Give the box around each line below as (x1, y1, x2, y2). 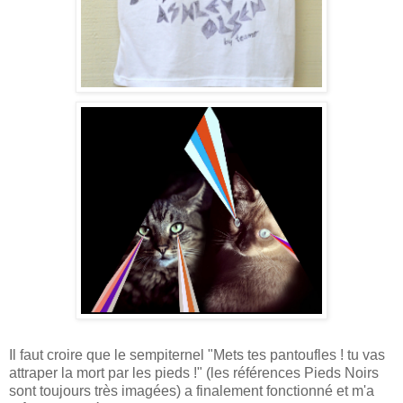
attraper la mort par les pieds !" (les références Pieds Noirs (9, 365, 379, 381)
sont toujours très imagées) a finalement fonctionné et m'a (9, 383, 374, 399)
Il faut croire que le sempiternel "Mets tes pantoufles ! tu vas (9, 347, 385, 363)
